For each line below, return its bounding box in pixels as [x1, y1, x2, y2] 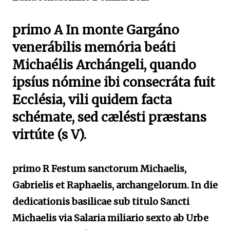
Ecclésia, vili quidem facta [12, 92, 172, 108]
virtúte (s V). [12, 127, 86, 143]
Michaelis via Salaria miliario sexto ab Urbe [12, 212, 208, 224]
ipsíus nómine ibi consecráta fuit [12, 74, 215, 90]
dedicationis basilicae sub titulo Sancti [12, 196, 189, 207]
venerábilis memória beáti [12, 40, 176, 55]
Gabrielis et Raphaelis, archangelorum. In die [12, 179, 218, 191]
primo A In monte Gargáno [12, 22, 179, 38]
